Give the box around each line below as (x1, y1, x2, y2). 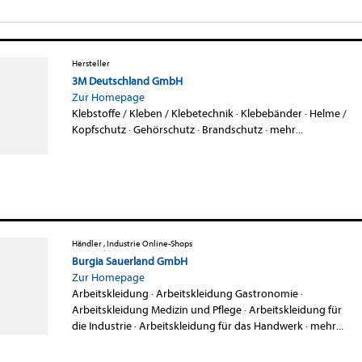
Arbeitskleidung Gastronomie (155, 286, 298, 301)
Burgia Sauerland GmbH (71, 254, 187, 268)
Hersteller (71, 57, 110, 69)
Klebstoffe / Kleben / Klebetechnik (71, 106, 234, 120)
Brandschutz (201, 122, 263, 137)
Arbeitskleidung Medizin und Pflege (71, 302, 242, 317)
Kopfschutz (71, 122, 126, 137)
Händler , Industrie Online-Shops (71, 238, 192, 249)
